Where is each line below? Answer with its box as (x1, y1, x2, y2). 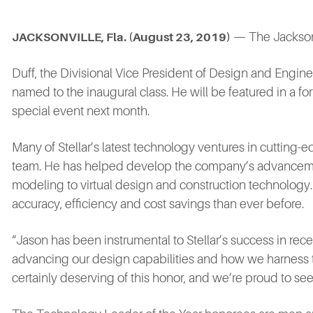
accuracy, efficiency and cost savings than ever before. (12, 197, 304, 211)
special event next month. (12, 104, 150, 118)
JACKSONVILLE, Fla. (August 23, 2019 (12, 31, 226, 44)
